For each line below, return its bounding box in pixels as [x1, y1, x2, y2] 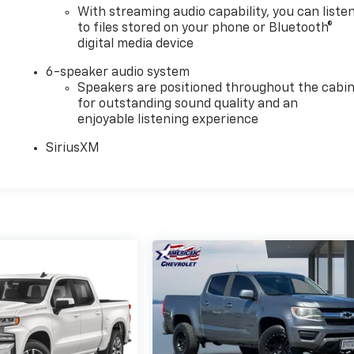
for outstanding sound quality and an [77, 97, 299, 111]
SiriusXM [46, 141, 100, 155]
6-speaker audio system [46, 66, 190, 79]
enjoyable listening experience [77, 113, 259, 126]
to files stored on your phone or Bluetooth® [77, 21, 333, 35]
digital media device [77, 37, 194, 51]
